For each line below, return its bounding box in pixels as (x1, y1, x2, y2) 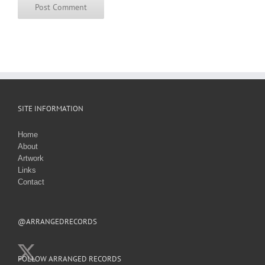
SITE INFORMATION (18, 103, 83, 114)
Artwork (18, 153, 44, 163)
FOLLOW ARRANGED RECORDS (18, 253, 121, 264)
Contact (18, 177, 44, 186)
